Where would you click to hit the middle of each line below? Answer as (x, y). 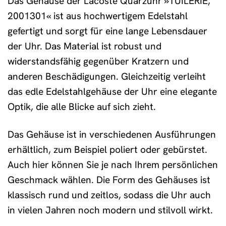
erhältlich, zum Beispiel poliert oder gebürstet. (107, 150)
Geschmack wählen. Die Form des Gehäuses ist (109, 180)
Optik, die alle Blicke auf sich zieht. (82, 107)
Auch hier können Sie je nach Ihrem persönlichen (113, 165)
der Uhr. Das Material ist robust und (84, 46)
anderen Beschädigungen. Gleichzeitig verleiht (107, 77)
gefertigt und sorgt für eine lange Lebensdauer (107, 31)
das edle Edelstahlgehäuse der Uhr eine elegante (112, 92)
